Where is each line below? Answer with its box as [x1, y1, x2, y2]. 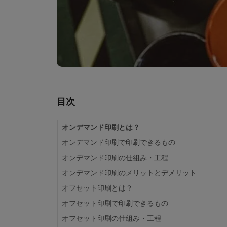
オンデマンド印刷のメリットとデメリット [62, 168, 197, 177]
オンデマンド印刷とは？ [62, 122, 140, 132]
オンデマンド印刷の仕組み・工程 [62, 153, 168, 162]
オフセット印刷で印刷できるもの [62, 198, 168, 208]
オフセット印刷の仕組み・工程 [62, 213, 161, 223]
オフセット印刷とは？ [62, 183, 133, 193]
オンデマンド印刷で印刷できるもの [62, 137, 175, 147]
